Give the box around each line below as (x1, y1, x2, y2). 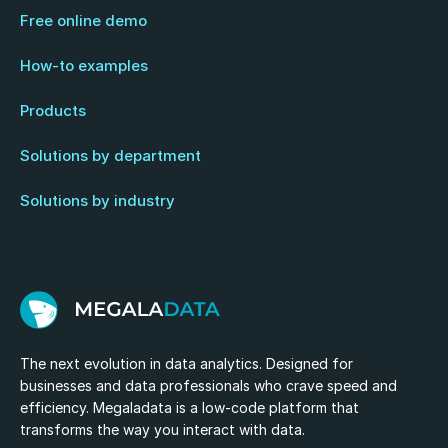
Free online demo (20, 11, 147, 30)
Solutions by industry (20, 191, 175, 210)
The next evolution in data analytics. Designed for (20, 355, 353, 372)
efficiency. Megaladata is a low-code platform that (20, 399, 359, 416)
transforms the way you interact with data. (20, 421, 305, 438)
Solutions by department (20, 146, 201, 165)
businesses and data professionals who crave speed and (20, 377, 397, 394)
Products (20, 101, 86, 120)
